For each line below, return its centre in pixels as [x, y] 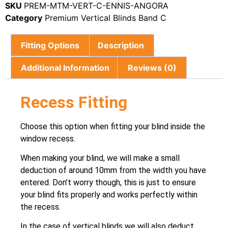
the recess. [40, 207]
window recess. [48, 138]
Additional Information [65, 67]
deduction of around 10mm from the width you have [113, 170]
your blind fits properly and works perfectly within [109, 195]
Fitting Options [50, 46]
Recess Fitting [74, 102]
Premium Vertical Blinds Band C [106, 18]
